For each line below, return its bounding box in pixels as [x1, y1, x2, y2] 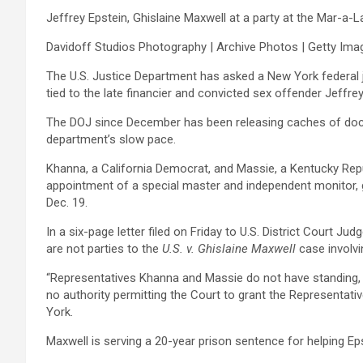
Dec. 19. [46, 195, 88, 210]
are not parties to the [46, 241, 162, 256]
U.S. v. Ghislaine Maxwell [162, 241, 296, 256]
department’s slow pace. [46, 132, 176, 147]
